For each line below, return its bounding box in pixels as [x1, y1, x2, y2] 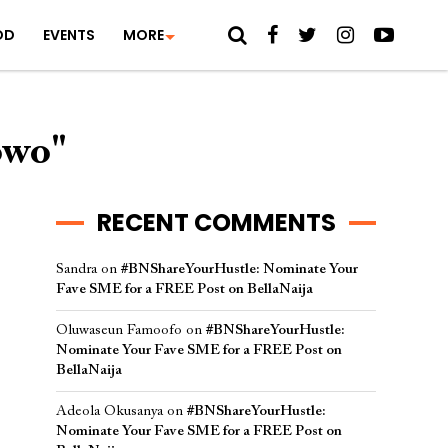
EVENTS [42, 25, 95, 45]
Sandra [56, 262, 97, 277]
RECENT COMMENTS [96, 206, 336, 239]
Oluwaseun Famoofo [56, 323, 182, 338]
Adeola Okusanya [56, 404, 163, 419]
